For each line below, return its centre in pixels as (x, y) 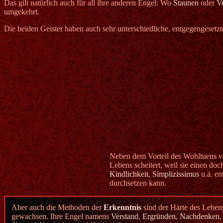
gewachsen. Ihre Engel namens (61, 217)
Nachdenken (200, 217)
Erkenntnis (122, 208)
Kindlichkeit (129, 174)
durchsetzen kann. (138, 183)
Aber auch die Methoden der (57, 208)
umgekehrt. (22, 12)
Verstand (125, 217)
